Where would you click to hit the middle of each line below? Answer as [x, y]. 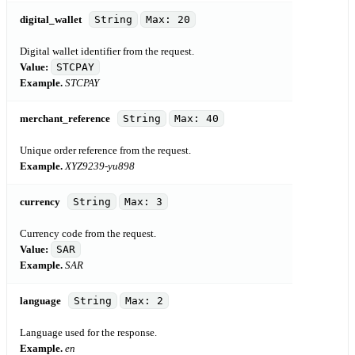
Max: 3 [143, 201]
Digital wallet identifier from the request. [107, 51]
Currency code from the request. [88, 233]
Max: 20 [168, 19]
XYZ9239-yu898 [100, 166]
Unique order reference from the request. [105, 150]
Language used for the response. [88, 332]
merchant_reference [65, 118]
